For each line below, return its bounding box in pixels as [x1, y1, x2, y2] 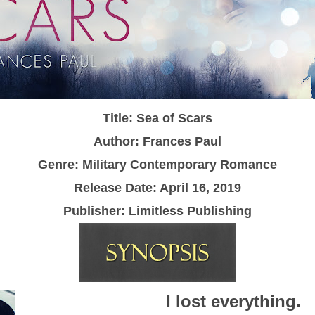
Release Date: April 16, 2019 [74, 180, 241, 195]
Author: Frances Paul [94, 134, 221, 148]
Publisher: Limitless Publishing [63, 203, 252, 218]
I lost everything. [166, 291, 307, 311]
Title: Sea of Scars [103, 110, 212, 125]
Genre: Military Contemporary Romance [38, 157, 277, 172]
